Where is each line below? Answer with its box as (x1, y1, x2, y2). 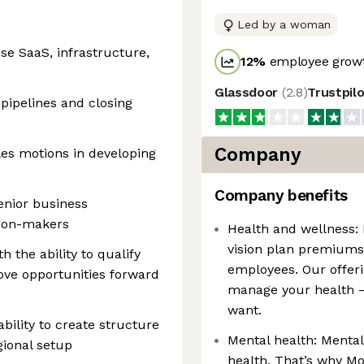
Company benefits (214, 186, 348, 205)
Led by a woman (237, 18, 331, 31)
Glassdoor (214, 84, 282, 100)
